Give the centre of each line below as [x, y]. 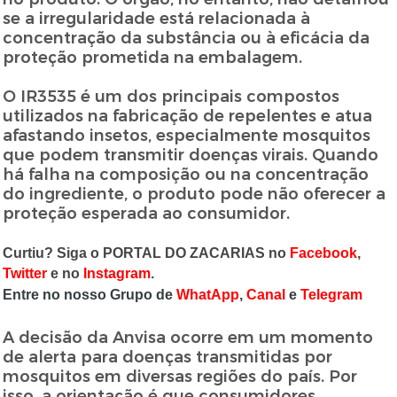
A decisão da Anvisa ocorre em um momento [188, 338]
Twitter [25, 274]
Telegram [332, 295]
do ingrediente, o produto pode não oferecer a [195, 195]
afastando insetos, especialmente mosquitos [187, 136]
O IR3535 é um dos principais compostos [171, 97]
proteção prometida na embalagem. [153, 58]
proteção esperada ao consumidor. [147, 214]
